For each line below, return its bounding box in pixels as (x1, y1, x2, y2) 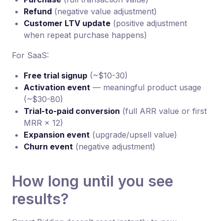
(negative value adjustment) (52, 6, 157, 16)
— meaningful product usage (90, 82, 201, 92)
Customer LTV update (24, 18, 110, 28)
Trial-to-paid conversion (24, 106, 120, 116)
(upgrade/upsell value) (90, 130, 177, 140)
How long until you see (12, 172, 173, 190)
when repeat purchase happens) (24, 30, 147, 40)
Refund (24, 6, 52, 16)
